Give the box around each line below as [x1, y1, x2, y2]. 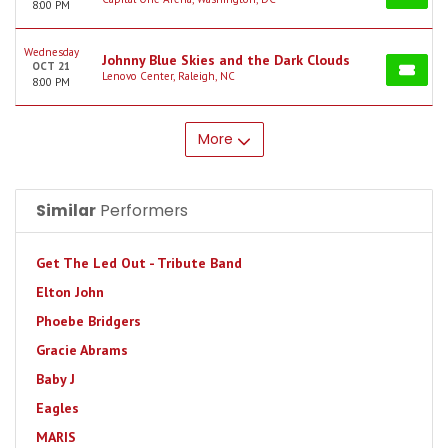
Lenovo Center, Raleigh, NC [102, 69, 235, 83]
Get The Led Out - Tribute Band [36, 254, 242, 272]
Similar [36, 199, 96, 222]
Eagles [36, 399, 79, 417]
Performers [96, 199, 188, 222]
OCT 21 [32, 59, 70, 73]
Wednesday [24, 45, 79, 59]
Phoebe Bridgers [36, 312, 141, 330]
